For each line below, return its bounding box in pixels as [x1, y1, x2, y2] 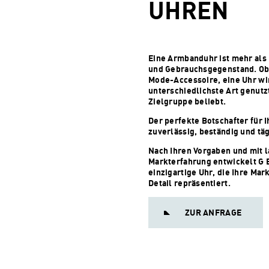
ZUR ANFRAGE [185, 207, 242, 217]
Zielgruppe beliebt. [148, 96, 226, 106]
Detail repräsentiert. [148, 178, 231, 188]
